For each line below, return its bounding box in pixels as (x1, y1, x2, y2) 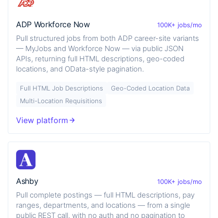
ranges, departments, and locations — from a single (16, 200, 190, 210)
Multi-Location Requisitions (20, 96, 102, 105)
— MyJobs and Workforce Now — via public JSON (16, 43, 183, 53)
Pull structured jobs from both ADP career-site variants (16, 33, 199, 43)
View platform (16, 115, 68, 125)
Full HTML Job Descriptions (20, 84, 103, 92)
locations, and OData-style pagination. (16, 64, 144, 73)
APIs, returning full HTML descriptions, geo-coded (16, 54, 184, 63)
